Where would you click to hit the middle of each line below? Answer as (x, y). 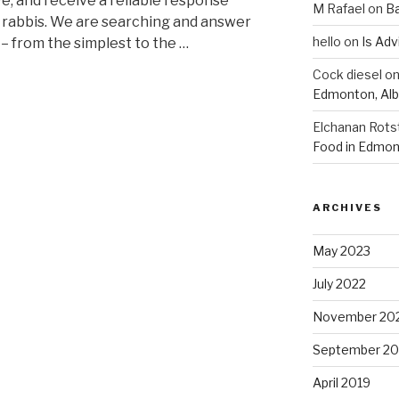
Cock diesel (347, 75)
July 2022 (339, 284)
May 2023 (341, 251)
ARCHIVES (347, 208)
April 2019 (341, 383)
